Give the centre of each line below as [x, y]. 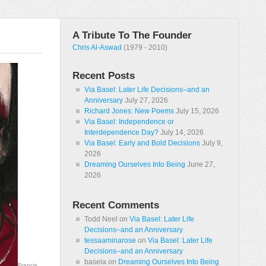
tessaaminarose [110, 240]
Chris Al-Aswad [97, 47]
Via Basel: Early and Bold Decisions [142, 143]
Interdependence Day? [121, 132]
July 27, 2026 [146, 100]
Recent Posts [104, 76]
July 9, [212, 143]
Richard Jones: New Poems [129, 111]
